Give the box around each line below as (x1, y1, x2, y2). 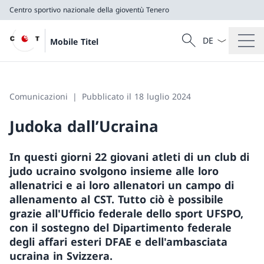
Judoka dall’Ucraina (9, 115, 159, 137)
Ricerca (178, 40, 207, 52)
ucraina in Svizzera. (9, 249, 113, 263)
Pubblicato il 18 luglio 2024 (82, 91, 191, 102)
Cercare (178, 30, 213, 43)
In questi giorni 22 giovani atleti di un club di (9, 150, 249, 164)
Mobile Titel (50, 35, 99, 47)
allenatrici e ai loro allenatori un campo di (9, 178, 234, 192)
